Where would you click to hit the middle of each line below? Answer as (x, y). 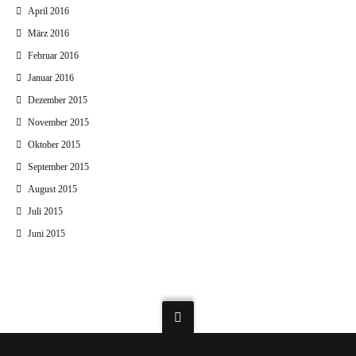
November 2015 (58, 123)
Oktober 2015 (54, 145)
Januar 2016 (51, 78)
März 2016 (48, 34)
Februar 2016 (53, 56)
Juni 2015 (46, 234)
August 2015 (52, 190)
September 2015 (58, 167)
